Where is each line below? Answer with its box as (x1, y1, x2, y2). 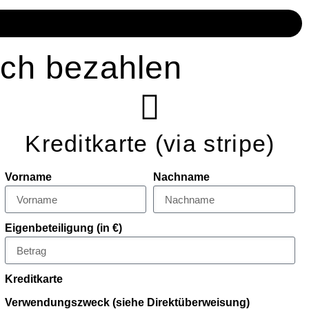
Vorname (4, 171, 52, 183)
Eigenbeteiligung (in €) (4, 222, 122, 235)
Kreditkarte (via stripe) (25, 131, 275, 157)
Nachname (153, 171, 210, 183)
